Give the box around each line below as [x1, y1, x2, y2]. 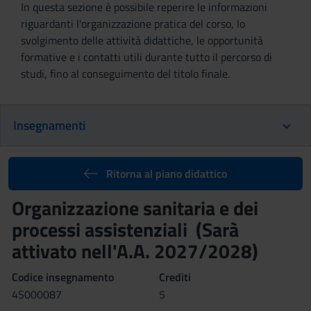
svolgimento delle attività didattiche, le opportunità [21, 32, 263, 49]
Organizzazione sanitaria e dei [12, 193, 258, 223]
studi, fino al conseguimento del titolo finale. [21, 65, 230, 82]
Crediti [159, 269, 191, 285]
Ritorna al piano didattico [106, 165, 227, 182]
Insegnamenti [13, 116, 85, 135]
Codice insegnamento [12, 269, 114, 285]
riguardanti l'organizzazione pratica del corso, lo [21, 15, 245, 32]
